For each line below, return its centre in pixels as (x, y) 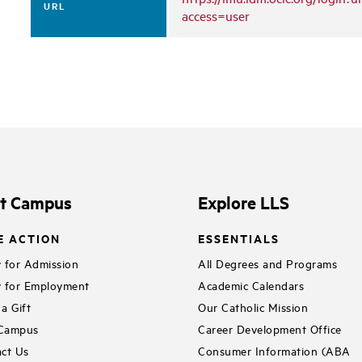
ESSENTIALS (239, 238)
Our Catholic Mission (253, 307)
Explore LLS (244, 202)
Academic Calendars (251, 285)
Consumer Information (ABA (274, 351)
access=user (216, 15)
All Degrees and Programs (268, 263)
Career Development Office (270, 329)
